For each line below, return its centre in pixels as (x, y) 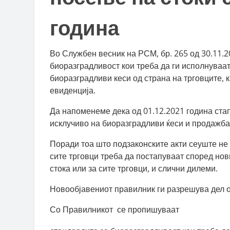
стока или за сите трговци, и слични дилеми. (134, 168)
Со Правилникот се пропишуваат (114, 209)
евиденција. (73, 90)
